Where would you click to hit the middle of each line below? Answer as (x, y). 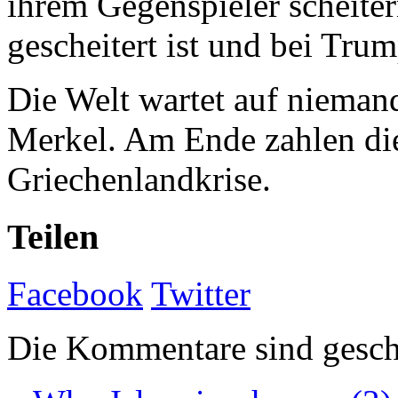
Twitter (201, 294)
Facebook (75, 294)
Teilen (53, 236)
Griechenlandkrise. (139, 179)
